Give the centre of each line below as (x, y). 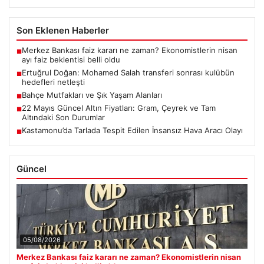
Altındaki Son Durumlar (63, 118)
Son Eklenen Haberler (63, 31)
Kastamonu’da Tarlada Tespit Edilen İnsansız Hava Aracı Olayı (132, 131)
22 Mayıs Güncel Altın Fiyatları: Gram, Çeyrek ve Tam (119, 108)
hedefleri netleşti (53, 82)
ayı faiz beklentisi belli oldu (71, 60)
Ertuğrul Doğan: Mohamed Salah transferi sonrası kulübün (128, 73)
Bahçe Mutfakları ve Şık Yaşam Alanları (92, 95)
